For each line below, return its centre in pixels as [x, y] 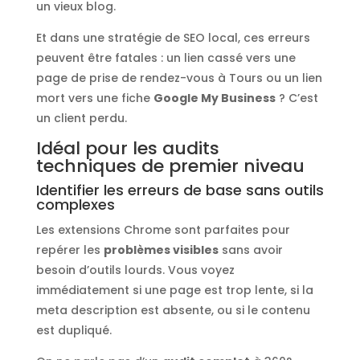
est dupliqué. [74, 331]
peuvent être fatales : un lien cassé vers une [166, 58]
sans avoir [250, 250]
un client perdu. [81, 119]
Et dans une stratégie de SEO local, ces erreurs [173, 38]
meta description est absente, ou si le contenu [173, 311]
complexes [75, 205]
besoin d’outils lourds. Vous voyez [135, 270]
